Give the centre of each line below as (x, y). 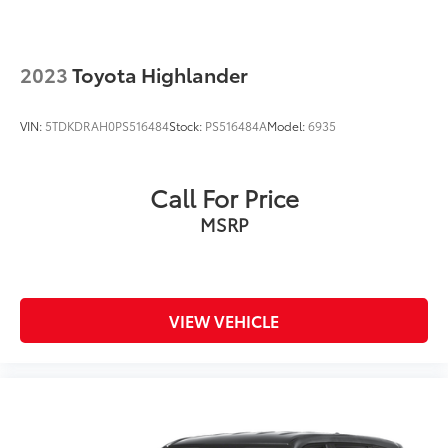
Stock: (187, 126)
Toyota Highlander (160, 74)
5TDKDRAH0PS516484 (107, 126)
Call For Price (224, 197)
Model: (287, 126)
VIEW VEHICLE (224, 321)
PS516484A (236, 126)
